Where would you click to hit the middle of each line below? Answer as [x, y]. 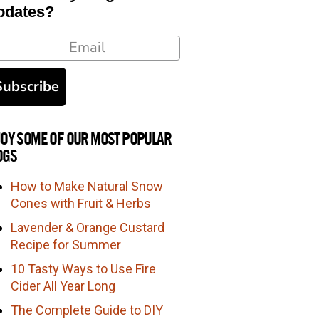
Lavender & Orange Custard [88, 227]
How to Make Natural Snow [87, 186]
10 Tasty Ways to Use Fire [84, 268]
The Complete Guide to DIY [87, 310]
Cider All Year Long [63, 286]
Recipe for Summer [66, 244]
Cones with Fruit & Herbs [81, 203]
